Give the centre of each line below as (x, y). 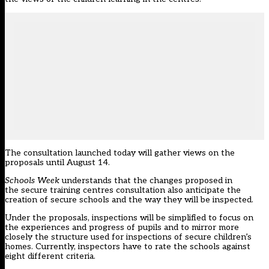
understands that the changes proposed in (146, 181)
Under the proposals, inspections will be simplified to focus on (129, 218)
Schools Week (32, 181)
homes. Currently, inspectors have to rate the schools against (128, 247)
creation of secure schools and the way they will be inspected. (130, 200)
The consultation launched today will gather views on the (120, 153)
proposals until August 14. (57, 163)
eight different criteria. (50, 256)
